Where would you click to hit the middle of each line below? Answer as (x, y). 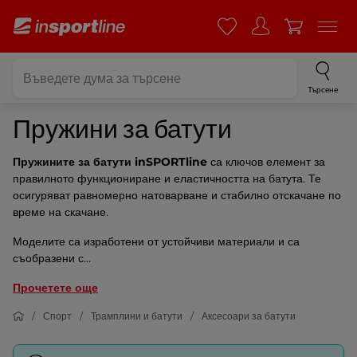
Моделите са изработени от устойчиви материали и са (156, 241)
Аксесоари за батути (249, 316)
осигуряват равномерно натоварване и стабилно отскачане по (177, 195)
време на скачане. (61, 212)
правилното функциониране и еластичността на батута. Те (167, 178)
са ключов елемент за (266, 162)
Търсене (323, 90)
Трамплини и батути (137, 316)
